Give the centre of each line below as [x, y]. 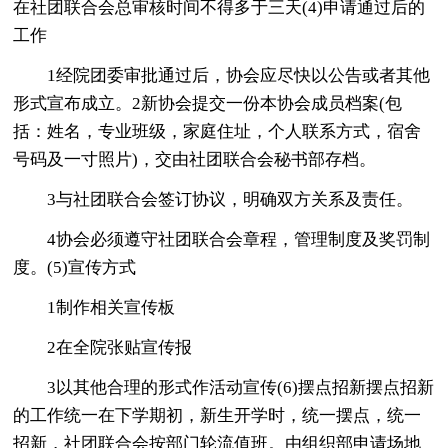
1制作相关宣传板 [111, 307]
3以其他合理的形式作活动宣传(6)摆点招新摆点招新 [241, 387]
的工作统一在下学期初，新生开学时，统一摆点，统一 [217, 415]
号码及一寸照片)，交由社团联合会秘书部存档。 [195, 159]
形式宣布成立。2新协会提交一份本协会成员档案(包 [208, 103]
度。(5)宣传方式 [75, 267]
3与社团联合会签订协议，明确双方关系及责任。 [230, 199]
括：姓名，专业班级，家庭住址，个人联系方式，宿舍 [217, 131]
